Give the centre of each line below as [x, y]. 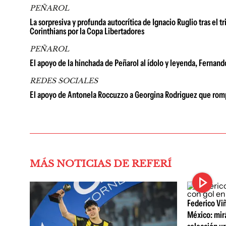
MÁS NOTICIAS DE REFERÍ [101, 164]
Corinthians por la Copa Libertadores [87, 31]
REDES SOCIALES [64, 81]
